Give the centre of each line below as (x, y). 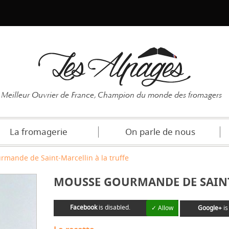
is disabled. (113, 208)
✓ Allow (162, 208)
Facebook (83, 208)
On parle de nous (160, 132)
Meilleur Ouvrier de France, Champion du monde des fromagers (111, 95)
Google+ (210, 208)
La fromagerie (38, 132)
